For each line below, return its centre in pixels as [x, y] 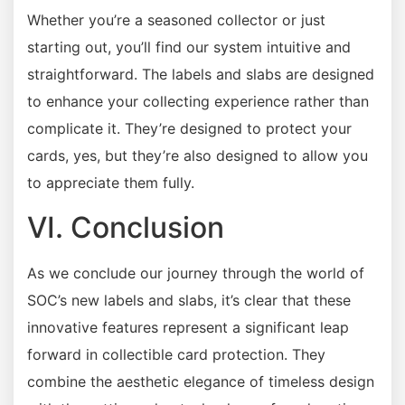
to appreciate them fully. [111, 183]
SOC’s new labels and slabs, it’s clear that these [189, 301]
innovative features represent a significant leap [188, 328]
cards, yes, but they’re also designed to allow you [198, 156]
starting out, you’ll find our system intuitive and [189, 47]
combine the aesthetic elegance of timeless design [201, 382]
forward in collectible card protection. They [176, 355]
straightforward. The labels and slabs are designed [201, 75]
